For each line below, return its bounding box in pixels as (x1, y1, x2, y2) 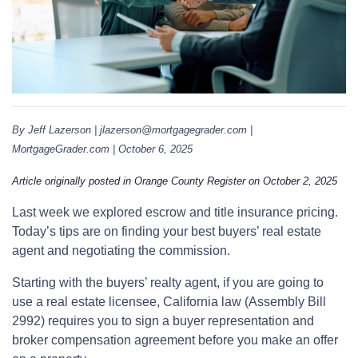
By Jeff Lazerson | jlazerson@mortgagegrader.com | (12, 123, 253, 136)
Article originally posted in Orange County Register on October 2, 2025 (12, 174, 337, 187)
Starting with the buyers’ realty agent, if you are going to (12, 275, 324, 289)
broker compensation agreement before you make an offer (12, 332, 338, 347)
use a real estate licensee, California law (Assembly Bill (12, 294, 326, 308)
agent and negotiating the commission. (12, 243, 230, 257)
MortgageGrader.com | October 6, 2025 (12, 142, 193, 155)
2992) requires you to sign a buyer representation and (12, 313, 314, 328)
